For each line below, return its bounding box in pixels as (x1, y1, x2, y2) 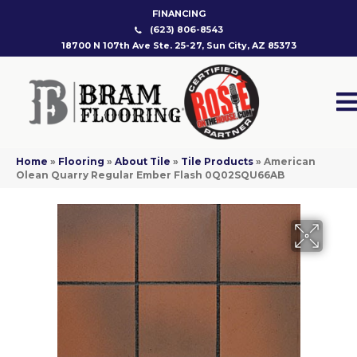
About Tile (115, 155, 171, 168)
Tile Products (181, 155, 253, 168)
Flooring (58, 155, 104, 168)
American (264, 155, 316, 168)
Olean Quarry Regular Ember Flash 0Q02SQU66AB (16, 169, 284, 182)
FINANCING (151, 8, 206, 19)
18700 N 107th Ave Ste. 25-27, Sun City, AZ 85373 (61, 40, 296, 51)
